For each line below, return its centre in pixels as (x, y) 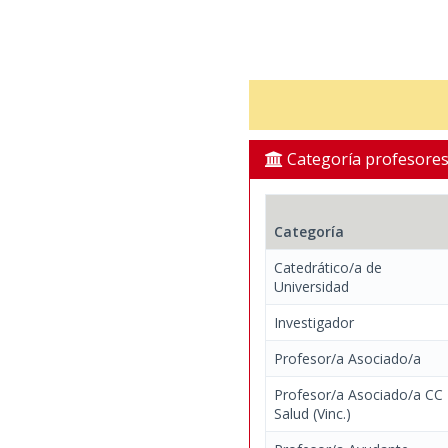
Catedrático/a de (328, 267)
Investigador (314, 322)
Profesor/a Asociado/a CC (358, 394)
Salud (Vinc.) (312, 413)
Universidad (311, 286)
